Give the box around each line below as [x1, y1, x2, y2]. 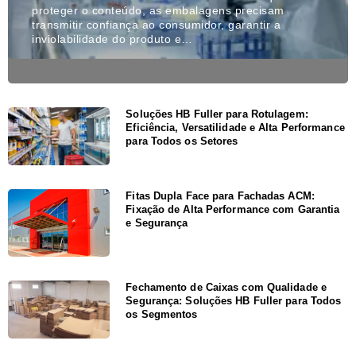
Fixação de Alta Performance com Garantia [126, 203, 340, 215]
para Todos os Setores [126, 134, 238, 147]
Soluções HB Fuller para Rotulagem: [126, 107, 308, 120]
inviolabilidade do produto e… [32, 32, 193, 45]
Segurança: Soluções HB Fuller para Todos [126, 295, 342, 308]
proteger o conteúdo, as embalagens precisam [32, 3, 284, 17]
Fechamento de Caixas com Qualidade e [126, 281, 327, 294]
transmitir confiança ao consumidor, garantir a [32, 17, 281, 31]
